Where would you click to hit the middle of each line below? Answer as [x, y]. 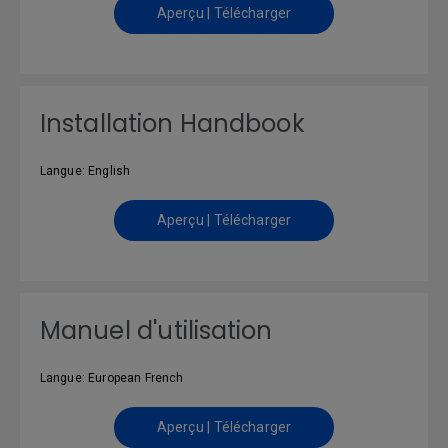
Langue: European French [112, 378]
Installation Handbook [172, 123]
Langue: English [85, 171]
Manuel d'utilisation [156, 330]
